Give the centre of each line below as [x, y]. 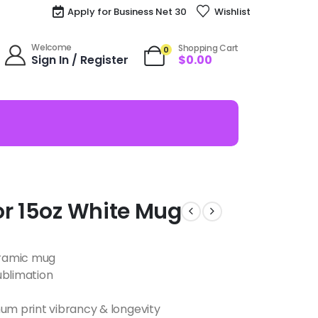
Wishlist [232, 11]
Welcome [52, 47]
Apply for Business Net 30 [127, 11]
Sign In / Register [80, 60]
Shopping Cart [208, 48]
